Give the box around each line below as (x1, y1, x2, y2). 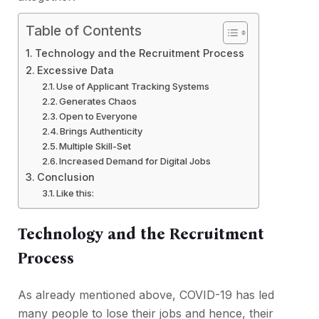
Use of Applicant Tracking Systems (56, 80, 212, 93)
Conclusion (36, 171, 95, 184)
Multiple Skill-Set (59, 140, 132, 152)
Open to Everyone (59, 110, 138, 122)
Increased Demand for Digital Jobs (59, 155, 211, 167)
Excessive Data (36, 64, 114, 77)
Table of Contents (26, 22, 142, 40)
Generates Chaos (59, 95, 137, 108)
